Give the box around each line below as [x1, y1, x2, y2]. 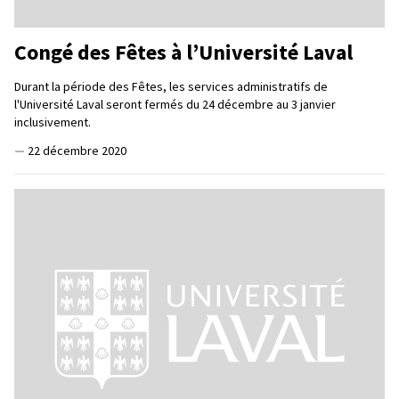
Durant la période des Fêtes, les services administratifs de [14, 77, 328, 94]
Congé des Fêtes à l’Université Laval [14, 37, 353, 66]
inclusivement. [14, 113, 91, 130]
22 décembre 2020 [28, 142, 126, 159]
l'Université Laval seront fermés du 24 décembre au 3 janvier [14, 95, 336, 112]
